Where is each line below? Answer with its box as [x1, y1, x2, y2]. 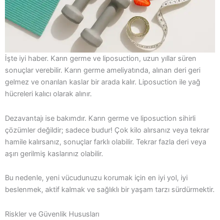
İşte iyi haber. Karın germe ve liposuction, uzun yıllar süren [5, 54, 196, 63]
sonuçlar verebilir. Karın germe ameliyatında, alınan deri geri [5, 66, 200, 75]
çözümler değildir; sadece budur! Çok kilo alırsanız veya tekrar [5, 125, 209, 135]
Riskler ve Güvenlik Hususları [5, 209, 99, 219]
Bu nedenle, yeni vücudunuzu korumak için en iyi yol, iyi [5, 173, 188, 183]
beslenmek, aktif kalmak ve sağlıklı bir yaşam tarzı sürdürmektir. [5, 185, 215, 194]
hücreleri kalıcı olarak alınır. [5, 89, 92, 99]
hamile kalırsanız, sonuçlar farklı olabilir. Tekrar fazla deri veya [5, 137, 206, 146]
